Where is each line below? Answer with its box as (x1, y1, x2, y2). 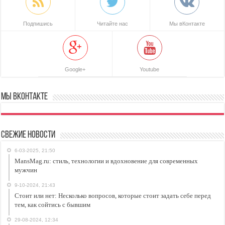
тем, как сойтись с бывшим (15, 201, 91, 209)
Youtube (140, 66, 160, 73)
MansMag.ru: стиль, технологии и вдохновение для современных (15, 157, 198, 165)
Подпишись (23, 21, 53, 27)
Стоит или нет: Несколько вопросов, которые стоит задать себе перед (15, 192, 211, 200)
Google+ (65, 66, 86, 73)
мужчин (15, 166, 38, 174)
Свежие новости (1, 130, 56, 141)
